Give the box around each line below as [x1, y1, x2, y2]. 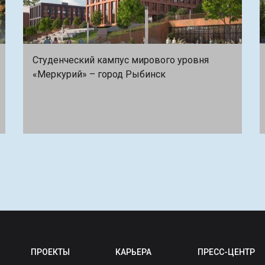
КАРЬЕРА [115, 247, 152, 257]
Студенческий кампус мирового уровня [33, 54, 209, 66]
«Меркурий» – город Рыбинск [33, 68, 166, 80]
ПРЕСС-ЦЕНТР [198, 247, 256, 257]
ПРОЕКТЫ [30, 247, 70, 257]
